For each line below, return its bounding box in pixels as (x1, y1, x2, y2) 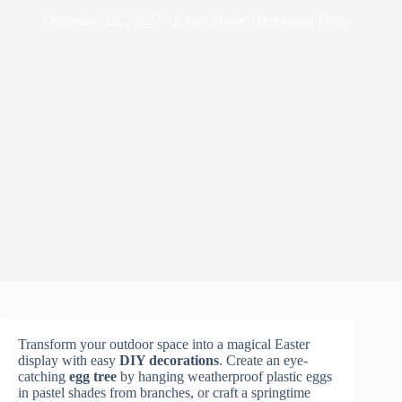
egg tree (69, 369, 117, 384)
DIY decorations (119, 353, 219, 368)
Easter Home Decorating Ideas (174, 12, 348, 28)
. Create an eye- (219, 353, 308, 368)
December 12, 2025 (42, 12, 155, 28)
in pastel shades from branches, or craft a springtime (18, 385, 310, 400)
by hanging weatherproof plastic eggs (117, 369, 332, 384)
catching (18, 369, 69, 384)
